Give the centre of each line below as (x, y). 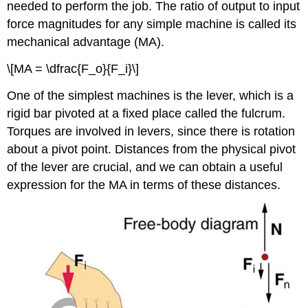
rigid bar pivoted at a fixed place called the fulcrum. (146, 113)
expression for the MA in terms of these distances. (144, 185)
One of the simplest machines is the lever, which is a (151, 95)
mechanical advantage (69, 42)
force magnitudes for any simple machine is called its (152, 24)
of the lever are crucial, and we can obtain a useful (145, 167)
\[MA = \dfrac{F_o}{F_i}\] (73, 68)
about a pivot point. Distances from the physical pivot (152, 149)
